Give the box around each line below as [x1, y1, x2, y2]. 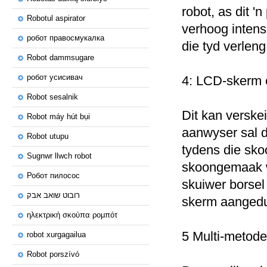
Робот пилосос [27, 171, 80, 180]
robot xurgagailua [27, 230, 86, 239]
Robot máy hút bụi [27, 112, 90, 121]
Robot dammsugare [27, 53, 94, 62]
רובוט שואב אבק [27, 191, 80, 200]
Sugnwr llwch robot [27, 151, 92, 160]
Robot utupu [27, 132, 69, 141]
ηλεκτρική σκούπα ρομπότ [27, 210, 117, 219]
